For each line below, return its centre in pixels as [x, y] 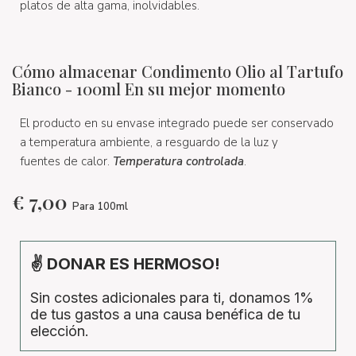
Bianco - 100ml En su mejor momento [149, 88]
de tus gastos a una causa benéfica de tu [165, 314]
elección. [60, 331]
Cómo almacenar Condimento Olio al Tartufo [178, 71]
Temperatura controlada [178, 161]
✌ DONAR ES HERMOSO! [125, 264]
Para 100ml [100, 206]
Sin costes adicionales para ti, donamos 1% [172, 298]
